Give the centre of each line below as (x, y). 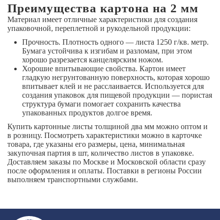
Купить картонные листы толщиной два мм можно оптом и (108, 127)
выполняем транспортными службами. (73, 180)
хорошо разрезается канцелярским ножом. (93, 60)
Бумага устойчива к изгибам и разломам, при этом (107, 51)
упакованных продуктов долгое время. (87, 113)
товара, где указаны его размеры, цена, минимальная (96, 144)
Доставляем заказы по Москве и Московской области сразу (107, 162)
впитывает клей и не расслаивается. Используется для (113, 86)
